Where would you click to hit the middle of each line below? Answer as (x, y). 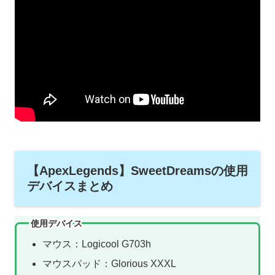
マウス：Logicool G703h (96, 244)
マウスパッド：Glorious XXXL (109, 263)
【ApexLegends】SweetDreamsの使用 (137, 170)
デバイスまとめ (70, 186)
